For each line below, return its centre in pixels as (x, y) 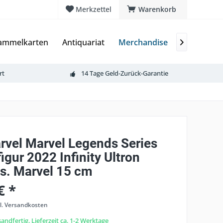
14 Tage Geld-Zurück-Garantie (125, 73)
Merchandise (143, 42)
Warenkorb (157, 9)
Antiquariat (83, 42)
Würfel (194, 42)
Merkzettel (94, 9)
